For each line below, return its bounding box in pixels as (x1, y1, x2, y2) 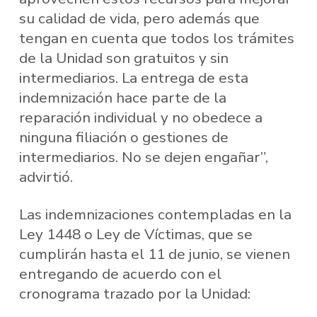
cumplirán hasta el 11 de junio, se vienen (18, 244, 290, 265)
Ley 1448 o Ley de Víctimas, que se (18, 224, 253, 245)
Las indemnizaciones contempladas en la (18, 204, 292, 225)
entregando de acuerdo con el (18, 264, 221, 284)
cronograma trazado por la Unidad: (18, 284, 250, 304)
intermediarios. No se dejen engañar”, (18, 146, 268, 167)
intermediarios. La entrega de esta (18, 67, 248, 88)
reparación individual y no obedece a (18, 107, 263, 127)
